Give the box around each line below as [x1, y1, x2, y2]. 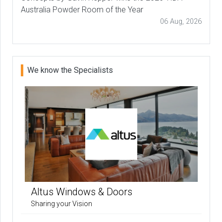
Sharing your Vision [31, 200, 92, 208]
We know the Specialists [27, 65, 113, 75]
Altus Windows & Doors [31, 186, 132, 198]
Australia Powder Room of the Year [21, 4, 143, 14]
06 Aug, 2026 [160, 17, 202, 26]
